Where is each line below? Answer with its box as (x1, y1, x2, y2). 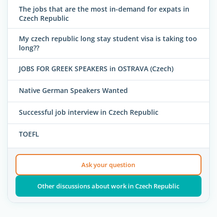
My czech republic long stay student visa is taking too (19, 34, 197, 44)
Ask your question (81, 160, 136, 170)
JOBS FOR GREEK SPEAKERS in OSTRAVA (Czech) (19, 63, 173, 73)
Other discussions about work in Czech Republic (37, 182, 180, 191)
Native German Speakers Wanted (19, 85, 128, 95)
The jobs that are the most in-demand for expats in (19, 4, 189, 14)
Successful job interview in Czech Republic (19, 107, 158, 117)
